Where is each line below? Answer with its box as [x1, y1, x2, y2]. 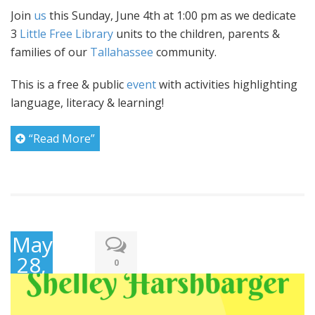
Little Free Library [20, 25, 113, 41]
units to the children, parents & [113, 25, 280, 41]
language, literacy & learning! [11, 94, 167, 110]
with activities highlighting [156, 76, 297, 92]
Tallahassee [90, 44, 156, 60]
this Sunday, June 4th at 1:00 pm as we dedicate [46, 7, 296, 23]
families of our [11, 44, 90, 60]
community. [156, 44, 217, 60]
